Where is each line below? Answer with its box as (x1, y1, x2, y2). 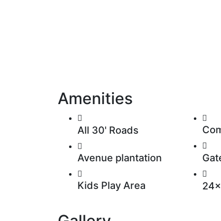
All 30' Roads (77, 124, 139, 136)
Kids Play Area (77, 179, 146, 191)
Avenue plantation (77, 151, 162, 164)
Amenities (58, 88, 133, 108)
